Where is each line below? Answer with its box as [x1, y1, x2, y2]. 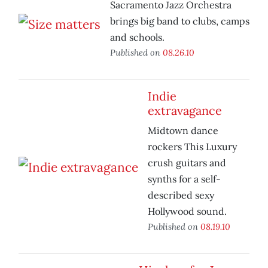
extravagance [148, 103, 222, 118]
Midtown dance [148, 124, 218, 137]
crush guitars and [148, 157, 226, 169]
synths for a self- [148, 173, 221, 185]
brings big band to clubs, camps [110, 15, 249, 28]
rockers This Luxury [148, 141, 237, 153]
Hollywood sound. [148, 205, 227, 218]
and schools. [110, 31, 165, 44]
